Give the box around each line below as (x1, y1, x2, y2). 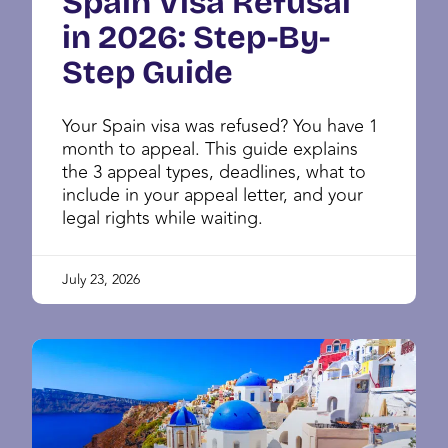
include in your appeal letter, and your (62, 180, 363, 209)
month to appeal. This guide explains (62, 134, 358, 163)
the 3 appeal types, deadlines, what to (62, 157, 366, 186)
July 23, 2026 (62, 268, 140, 290)
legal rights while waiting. (62, 203, 263, 232)
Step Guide (62, 52, 233, 92)
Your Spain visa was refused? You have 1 (62, 111, 378, 140)
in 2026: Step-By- (62, 17, 330, 57)
